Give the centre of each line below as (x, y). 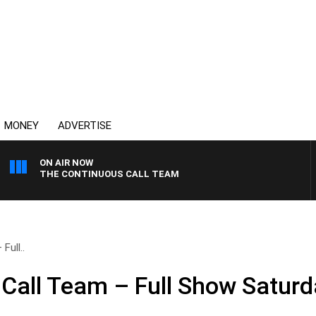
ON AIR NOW (66, 163)
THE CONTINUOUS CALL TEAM (109, 174)
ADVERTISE (85, 126)
